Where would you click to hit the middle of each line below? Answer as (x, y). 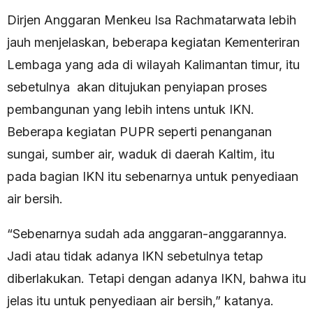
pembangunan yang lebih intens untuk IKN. (131, 110)
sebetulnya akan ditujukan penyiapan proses (137, 87)
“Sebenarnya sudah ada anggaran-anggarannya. (147, 234)
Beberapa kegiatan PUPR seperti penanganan (139, 132)
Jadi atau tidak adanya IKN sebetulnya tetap (135, 256)
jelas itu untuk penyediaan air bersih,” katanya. (140, 301)
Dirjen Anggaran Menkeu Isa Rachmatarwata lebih (152, 20)
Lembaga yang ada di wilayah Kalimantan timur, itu (153, 65)
